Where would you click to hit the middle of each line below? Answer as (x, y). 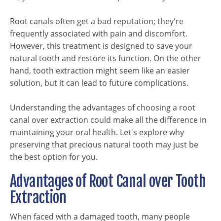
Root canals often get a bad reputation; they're (97, 21)
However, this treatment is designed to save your (101, 46)
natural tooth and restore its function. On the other (106, 58)
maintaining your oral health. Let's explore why (97, 132)
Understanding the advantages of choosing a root (103, 108)
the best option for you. (54, 157)
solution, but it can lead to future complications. (99, 83)
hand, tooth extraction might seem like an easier (100, 71)
